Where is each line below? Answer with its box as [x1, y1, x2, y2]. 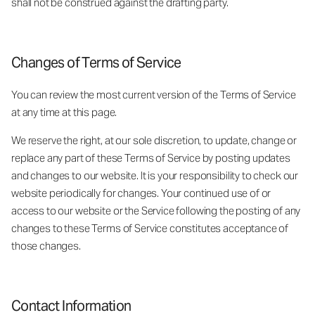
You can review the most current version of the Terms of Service [11, 87, 296, 101]
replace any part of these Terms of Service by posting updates [11, 150, 290, 165]
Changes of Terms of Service [11, 53, 181, 72]
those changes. [11, 238, 81, 252]
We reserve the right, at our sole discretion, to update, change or [11, 133, 297, 147]
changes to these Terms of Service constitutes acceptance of [11, 221, 289, 235]
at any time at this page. [11, 105, 117, 119]
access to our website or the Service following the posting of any [11, 203, 301, 217]
